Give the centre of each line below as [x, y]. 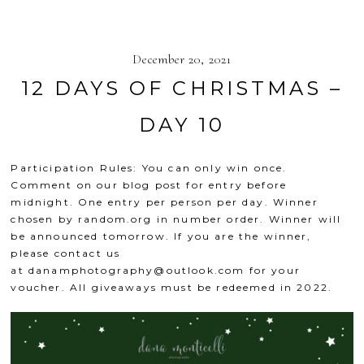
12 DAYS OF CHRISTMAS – [182, 89]
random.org [115, 219]
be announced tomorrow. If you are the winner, [161, 236]
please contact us [66, 253]
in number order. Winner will [247, 219]
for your [273, 271]
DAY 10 [182, 125]
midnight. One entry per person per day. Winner [165, 202]
